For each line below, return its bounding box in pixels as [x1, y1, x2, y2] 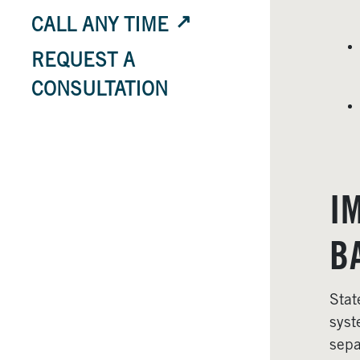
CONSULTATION [31, 81, 168, 101]
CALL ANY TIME [31, 17, 169, 37]
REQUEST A [31, 52, 135, 72]
